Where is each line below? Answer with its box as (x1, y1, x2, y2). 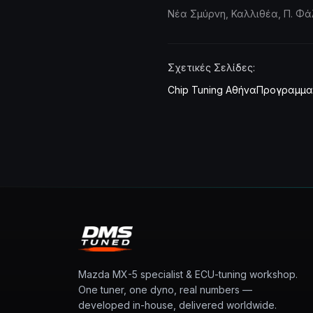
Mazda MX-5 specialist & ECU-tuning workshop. (78, 268, 298, 280)
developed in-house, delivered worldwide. (78, 299, 277, 311)
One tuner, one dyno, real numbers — (78, 284, 252, 296)
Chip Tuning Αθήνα (168, 84, 256, 96)
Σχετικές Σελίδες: (168, 61, 255, 73)
